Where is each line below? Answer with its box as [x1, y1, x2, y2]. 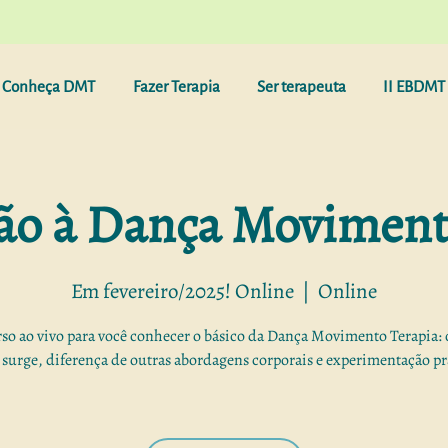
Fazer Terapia [132, 78, 220, 95]
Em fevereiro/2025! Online [71, 276, 294, 305]
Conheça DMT [2, 78, 95, 95]
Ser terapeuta [256, 78, 346, 95]
